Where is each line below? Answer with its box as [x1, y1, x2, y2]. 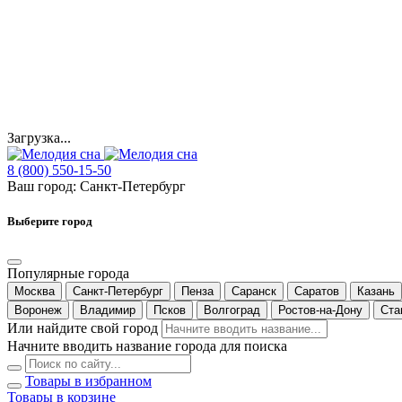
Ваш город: [7, 179, 80, 195]
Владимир [80, 302, 135, 317]
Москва [14, 284, 55, 298]
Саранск [232, 284, 276, 298]
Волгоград [204, 302, 260, 317]
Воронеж [14, 302, 62, 317]
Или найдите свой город [7, 319, 158, 336]
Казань [357, 284, 395, 298]
